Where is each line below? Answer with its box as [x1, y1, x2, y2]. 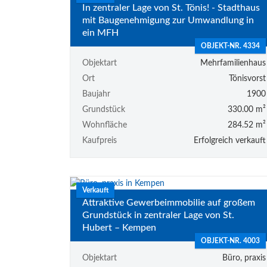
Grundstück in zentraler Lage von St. [82, 210, 234, 220]
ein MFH [82, 27, 119, 38]
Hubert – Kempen [82, 222, 156, 232]
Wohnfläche [82, 121, 127, 130]
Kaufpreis [82, 136, 117, 145]
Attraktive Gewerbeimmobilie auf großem [82, 197, 255, 207]
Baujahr [82, 90, 110, 99]
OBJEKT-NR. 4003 [200, 237, 260, 245]
